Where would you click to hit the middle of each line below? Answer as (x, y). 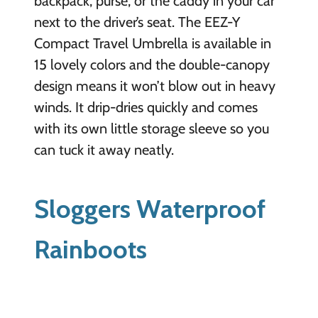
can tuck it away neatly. (104, 149)
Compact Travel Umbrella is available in (152, 43)
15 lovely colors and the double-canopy (152, 64)
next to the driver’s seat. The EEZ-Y (137, 22)
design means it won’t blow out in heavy (154, 86)
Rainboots (90, 249)
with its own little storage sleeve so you (151, 128)
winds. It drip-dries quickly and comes (146, 107)
